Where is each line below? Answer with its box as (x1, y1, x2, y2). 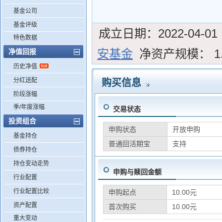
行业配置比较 (13, 188, 49, 195)
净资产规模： (139, 47, 211, 60)
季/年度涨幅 (13, 104, 45, 111)
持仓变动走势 (13, 160, 49, 167)
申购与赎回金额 (112, 168, 162, 176)
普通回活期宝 (108, 140, 150, 148)
